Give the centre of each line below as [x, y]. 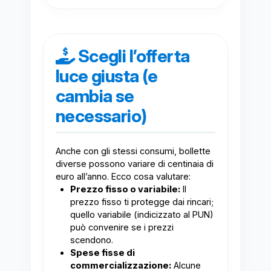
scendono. [91, 240]
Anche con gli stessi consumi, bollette [133, 152]
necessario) [101, 116]
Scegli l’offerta [132, 56]
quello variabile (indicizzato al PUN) [142, 215]
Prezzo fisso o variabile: [125, 190]
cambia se [95, 96]
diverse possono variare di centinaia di [134, 164]
